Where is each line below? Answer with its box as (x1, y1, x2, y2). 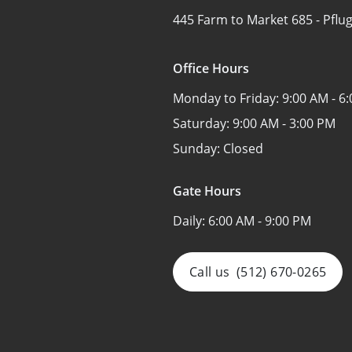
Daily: (173, 211, 208, 229)
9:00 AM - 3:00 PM (233, 114, 335, 132)
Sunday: (173, 139, 223, 157)
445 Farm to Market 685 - (173, 10, 323, 28)
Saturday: (173, 114, 233, 132)
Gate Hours (173, 181, 241, 200)
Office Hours (173, 59, 249, 77)
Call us (189, 262, 230, 280)
